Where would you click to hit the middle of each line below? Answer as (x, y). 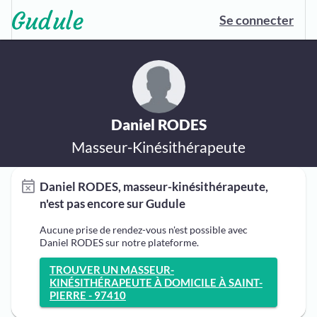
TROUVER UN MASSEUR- (112, 270)
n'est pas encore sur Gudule (113, 203)
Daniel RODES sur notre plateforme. (119, 242)
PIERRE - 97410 (88, 295)
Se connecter (257, 20)
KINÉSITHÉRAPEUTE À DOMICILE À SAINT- (156, 282)
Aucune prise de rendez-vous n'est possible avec (144, 230)
